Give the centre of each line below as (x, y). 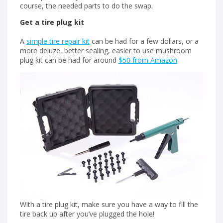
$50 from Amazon (148, 60)
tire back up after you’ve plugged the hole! (87, 214)
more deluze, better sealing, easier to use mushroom (106, 51)
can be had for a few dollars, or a (144, 41)
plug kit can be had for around (69, 60)
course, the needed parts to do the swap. (86, 6)
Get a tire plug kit (52, 22)
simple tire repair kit (58, 41)
